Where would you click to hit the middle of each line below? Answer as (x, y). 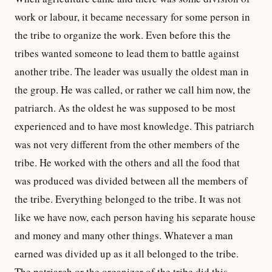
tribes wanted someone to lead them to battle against (127, 53)
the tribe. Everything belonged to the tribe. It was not (128, 199)
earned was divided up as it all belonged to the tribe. (127, 253)
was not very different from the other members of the (127, 144)
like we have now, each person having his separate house (135, 217)
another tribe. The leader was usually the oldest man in (132, 71)
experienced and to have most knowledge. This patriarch (134, 126)
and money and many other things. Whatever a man (124, 235)
